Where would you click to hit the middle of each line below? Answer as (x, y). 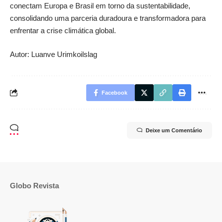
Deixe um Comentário (174, 130)
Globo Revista (34, 185)
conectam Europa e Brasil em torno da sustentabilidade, (100, 6)
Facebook (114, 92)
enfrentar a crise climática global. (63, 30)
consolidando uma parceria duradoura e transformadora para (108, 18)
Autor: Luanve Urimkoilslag (54, 54)
